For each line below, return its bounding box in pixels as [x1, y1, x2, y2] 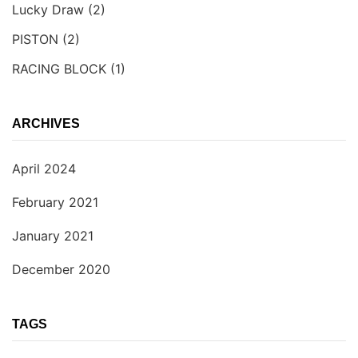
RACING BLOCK [12, 61, 106, 78]
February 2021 [12, 194, 98, 211]
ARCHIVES [12, 117, 80, 131]
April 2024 [12, 161, 76, 177]
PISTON [12, 31, 58, 48]
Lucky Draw [12, 2, 84, 18]
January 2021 [12, 228, 93, 245]
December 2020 [12, 261, 110, 278]
